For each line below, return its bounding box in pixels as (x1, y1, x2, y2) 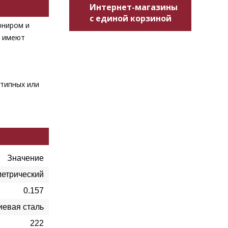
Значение (7, 154, 44, 162)
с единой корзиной (90, 13, 172, 24)
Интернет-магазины (90, 2, 178, 13)
